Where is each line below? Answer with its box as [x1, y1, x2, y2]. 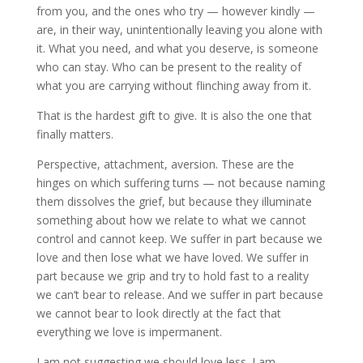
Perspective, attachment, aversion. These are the [36, 156, 294, 172]
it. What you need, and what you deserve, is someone [36, 41, 318, 56]
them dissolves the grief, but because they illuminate [36, 194, 312, 209]
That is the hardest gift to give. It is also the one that [36, 108, 312, 123]
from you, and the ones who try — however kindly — [36, 3, 315, 19]
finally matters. [36, 126, 113, 142]
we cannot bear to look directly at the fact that [36, 305, 281, 321]
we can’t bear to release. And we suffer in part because [36, 287, 323, 302]
